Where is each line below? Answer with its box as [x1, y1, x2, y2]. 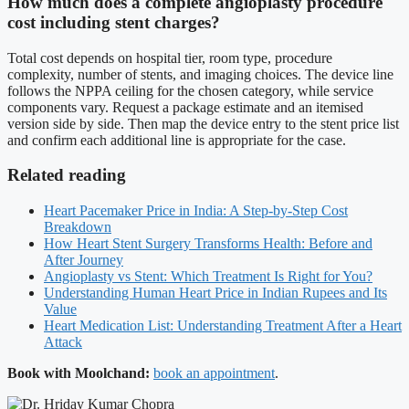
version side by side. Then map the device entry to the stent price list [7, 115, 399, 131]
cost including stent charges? [7, 12, 220, 32]
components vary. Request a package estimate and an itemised [7, 99, 363, 115]
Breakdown [44, 218, 111, 235]
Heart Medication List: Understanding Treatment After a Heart [44, 317, 402, 333]
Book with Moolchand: [7, 364, 150, 381]
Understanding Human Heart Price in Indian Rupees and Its [44, 284, 387, 300]
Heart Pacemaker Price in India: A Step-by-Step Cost [44, 202, 348, 218]
